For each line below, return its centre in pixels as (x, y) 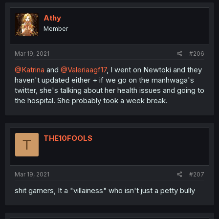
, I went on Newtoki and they (154, 70)
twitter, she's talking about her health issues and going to (109, 90)
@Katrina (30, 70)
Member (56, 28)
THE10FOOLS (68, 138)
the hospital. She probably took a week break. (91, 100)
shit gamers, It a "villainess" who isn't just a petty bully (105, 190)
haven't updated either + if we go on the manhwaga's (104, 80)
